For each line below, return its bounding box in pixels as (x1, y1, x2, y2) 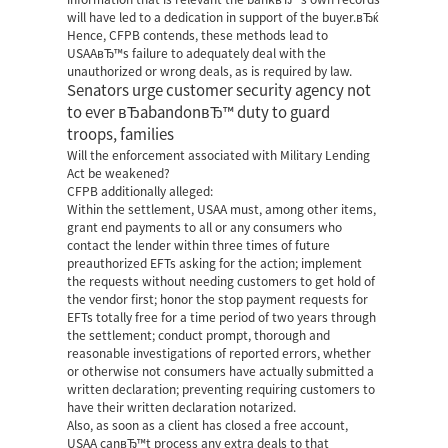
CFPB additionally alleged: (67, 185, 214, 197)
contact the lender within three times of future (67, 239, 331, 251)
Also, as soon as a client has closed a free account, (67, 419, 349, 431)
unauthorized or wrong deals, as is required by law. (67, 65, 353, 77)
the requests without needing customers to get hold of (67, 275, 376, 287)
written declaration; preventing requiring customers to (67, 383, 376, 395)
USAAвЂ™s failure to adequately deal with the (67, 47, 327, 59)
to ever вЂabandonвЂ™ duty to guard (67, 105, 331, 120)
